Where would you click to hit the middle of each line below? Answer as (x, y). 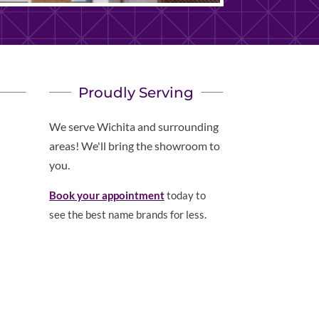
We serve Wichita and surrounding (134, 126)
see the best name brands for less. (127, 214)
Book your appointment (106, 195)
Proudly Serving (136, 92)
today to (185, 195)
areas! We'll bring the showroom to (134, 145)
